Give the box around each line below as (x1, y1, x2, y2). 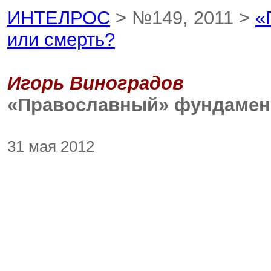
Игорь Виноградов (7, 73, 184, 94)
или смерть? (7, 29, 115, 50)
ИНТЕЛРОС (7, 7, 110, 28)
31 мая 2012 (7, 138, 94, 155)
